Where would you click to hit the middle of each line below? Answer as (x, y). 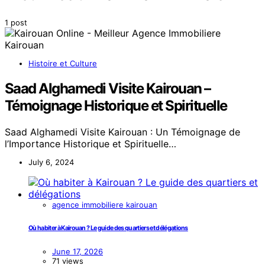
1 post (16, 22)
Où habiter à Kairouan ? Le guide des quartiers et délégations (108, 228)
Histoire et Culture (63, 63)
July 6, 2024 (51, 162)
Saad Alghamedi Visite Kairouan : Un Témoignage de (122, 132)
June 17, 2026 (77, 251)
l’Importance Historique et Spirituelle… (91, 143)
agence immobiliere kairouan (105, 204)
